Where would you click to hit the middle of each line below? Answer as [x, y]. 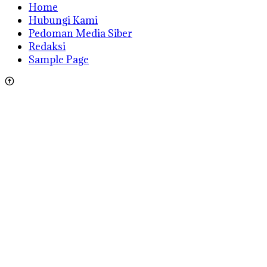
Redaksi [47, 46]
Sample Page [59, 59]
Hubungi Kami [63, 20]
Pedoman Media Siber [80, 33]
